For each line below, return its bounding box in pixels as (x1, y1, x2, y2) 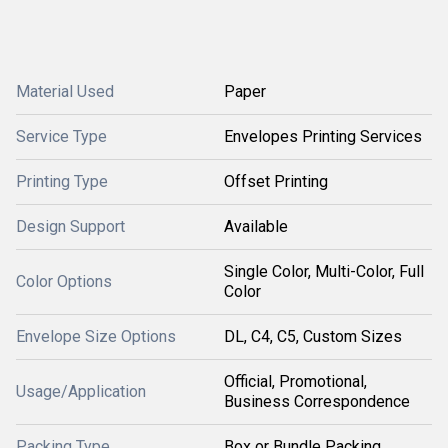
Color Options (16, 272, 112, 291)
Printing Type (16, 172, 108, 191)
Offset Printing (224, 172, 328, 191)
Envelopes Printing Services (224, 127, 422, 146)
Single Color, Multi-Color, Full (224, 262, 424, 281)
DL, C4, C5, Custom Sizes (224, 327, 402, 346)
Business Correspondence (224, 392, 410, 411)
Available (224, 217, 288, 236)
